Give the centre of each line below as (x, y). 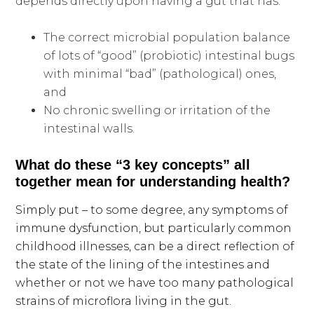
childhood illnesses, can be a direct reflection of (155, 246)
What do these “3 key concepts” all (133, 164)
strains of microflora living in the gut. (124, 301)
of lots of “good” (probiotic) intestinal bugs (169, 55)
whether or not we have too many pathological (155, 282)
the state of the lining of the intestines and (143, 264)
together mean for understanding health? (155, 181)
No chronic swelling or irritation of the (157, 110)
